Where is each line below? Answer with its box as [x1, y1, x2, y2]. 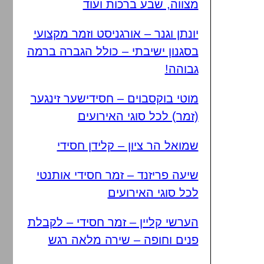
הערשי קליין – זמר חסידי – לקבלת [27, 216, 199, 229]
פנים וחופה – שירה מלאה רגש [48, 233, 199, 246]
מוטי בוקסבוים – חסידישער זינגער [30, 92, 199, 105]
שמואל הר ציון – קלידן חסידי [57, 139, 199, 152]
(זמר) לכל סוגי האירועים [77, 110, 199, 123]
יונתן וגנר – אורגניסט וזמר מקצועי [33, 27, 199, 40]
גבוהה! [164, 62, 199, 75]
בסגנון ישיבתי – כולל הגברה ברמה [27, 45, 199, 58]
